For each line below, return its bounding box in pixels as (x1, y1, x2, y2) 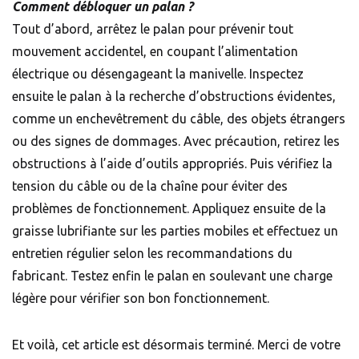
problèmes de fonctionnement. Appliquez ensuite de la (12, 201, 326, 216)
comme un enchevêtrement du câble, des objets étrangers (12, 111, 345, 127)
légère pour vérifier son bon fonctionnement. (12, 291, 269, 306)
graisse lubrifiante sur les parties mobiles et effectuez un (12, 224, 338, 239)
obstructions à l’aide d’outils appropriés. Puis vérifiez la (12, 156, 333, 171)
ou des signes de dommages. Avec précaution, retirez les (12, 134, 340, 149)
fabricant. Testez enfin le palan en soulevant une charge (12, 268, 333, 284)
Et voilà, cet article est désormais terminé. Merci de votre (12, 337, 341, 353)
